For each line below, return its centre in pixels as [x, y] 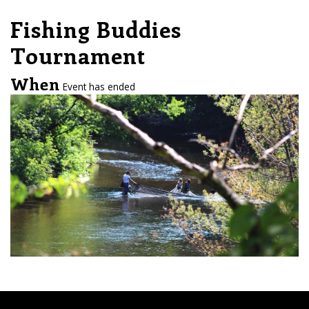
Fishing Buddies [96, 28]
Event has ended [98, 86]
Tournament [78, 54]
